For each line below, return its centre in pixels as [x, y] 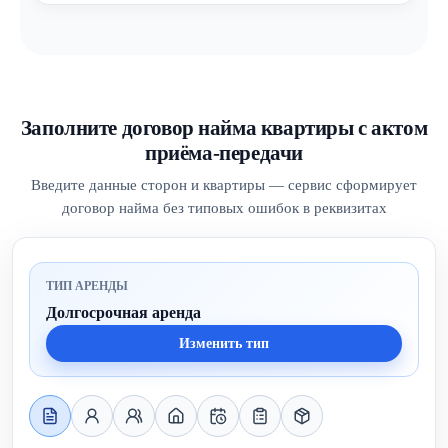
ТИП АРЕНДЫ [87, 286]
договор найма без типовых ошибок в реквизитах [224, 208]
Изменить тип [224, 343]
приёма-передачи [224, 153]
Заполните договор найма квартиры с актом [224, 128]
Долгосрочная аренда [123, 313]
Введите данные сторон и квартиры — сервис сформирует [224, 185]
